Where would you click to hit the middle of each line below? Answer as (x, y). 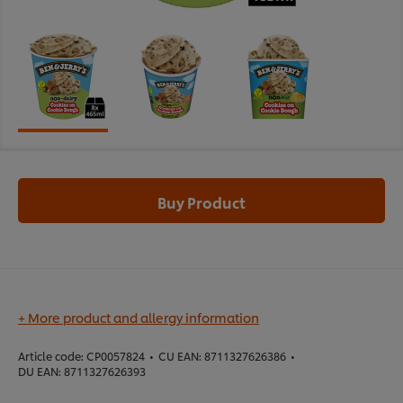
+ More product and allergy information (139, 318)
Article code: (51, 356)
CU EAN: (180, 356)
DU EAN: (40, 372)
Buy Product (201, 202)
